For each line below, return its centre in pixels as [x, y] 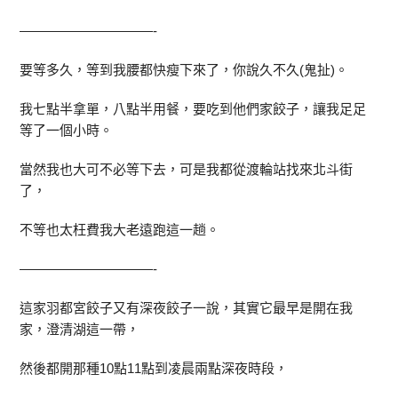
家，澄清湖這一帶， [80, 329]
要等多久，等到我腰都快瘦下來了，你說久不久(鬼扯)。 [184, 70]
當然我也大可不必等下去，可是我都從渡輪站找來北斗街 [187, 169]
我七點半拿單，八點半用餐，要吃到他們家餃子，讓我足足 [193, 109]
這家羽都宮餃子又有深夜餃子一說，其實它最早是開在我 [187, 308]
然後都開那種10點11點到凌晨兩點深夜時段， [154, 368]
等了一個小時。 [67, 130]
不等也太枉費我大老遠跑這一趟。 [120, 230]
